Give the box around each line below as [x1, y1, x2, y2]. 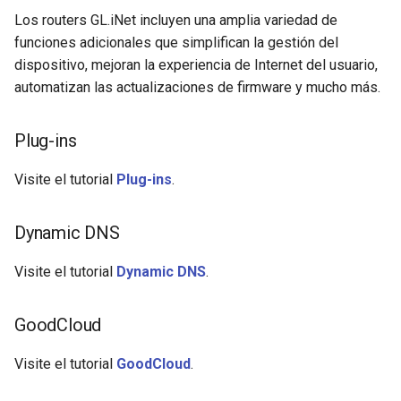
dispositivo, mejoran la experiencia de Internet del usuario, [14, 55, 378, 73]
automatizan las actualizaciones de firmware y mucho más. [14, 78, 380, 96]
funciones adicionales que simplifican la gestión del [14, 33, 338, 51]
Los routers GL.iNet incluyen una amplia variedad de [14, 11, 337, 29]
